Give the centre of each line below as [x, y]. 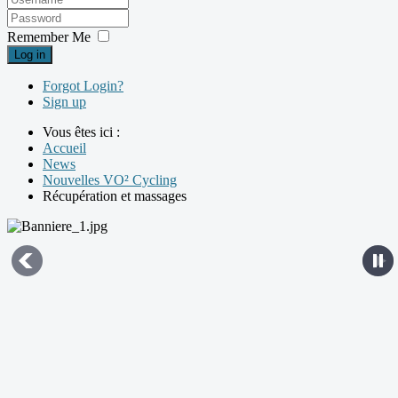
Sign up [64, 101]
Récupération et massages [115, 195]
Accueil [64, 147]
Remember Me [49, 36]
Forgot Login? [83, 85]
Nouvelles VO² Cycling [110, 179]
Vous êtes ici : [85, 131]
